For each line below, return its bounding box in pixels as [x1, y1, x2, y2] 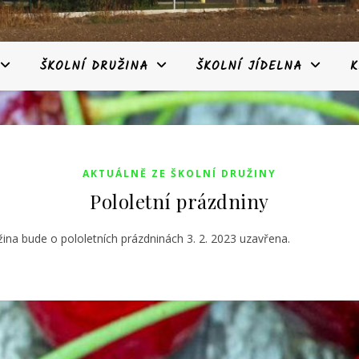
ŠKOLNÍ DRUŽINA [40, 57, 148, 76]
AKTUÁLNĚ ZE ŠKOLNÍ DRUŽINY [83, 167, 276, 180]
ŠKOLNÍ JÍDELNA [196, 57, 302, 76]
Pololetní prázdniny [90, 188, 269, 214]
